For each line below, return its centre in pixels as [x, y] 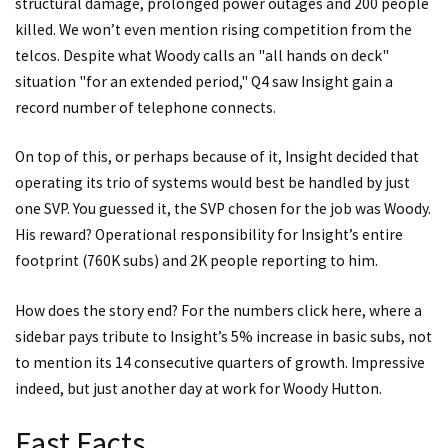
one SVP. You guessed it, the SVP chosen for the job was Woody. [223, 209]
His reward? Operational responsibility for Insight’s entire [209, 235]
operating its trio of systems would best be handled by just [212, 183]
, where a [392, 310]
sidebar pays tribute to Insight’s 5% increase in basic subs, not [223, 336]
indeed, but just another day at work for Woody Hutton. [198, 388]
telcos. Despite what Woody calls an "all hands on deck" [202, 55]
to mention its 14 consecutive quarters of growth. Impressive [220, 362]
